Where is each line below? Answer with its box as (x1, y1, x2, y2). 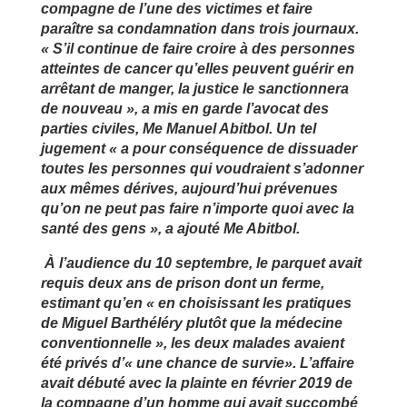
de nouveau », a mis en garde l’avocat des (40, 100, 329, 116)
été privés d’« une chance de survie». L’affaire (40, 354, 354, 371)
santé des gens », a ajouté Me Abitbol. (40, 220, 300, 236)
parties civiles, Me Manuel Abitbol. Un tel (40, 120, 316, 136)
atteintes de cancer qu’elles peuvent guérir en (40, 60, 354, 76)
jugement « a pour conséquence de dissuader (40, 140, 357, 156)
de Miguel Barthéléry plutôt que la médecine (40, 314, 342, 331)
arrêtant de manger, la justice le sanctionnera (40, 80, 349, 96)
